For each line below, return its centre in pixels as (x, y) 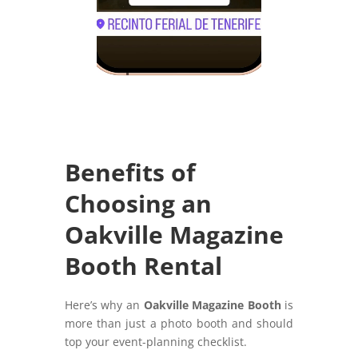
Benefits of (130, 172)
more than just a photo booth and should (179, 323)
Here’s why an (104, 304)
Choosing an (138, 203)
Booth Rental (143, 265)
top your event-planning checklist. (155, 341)
